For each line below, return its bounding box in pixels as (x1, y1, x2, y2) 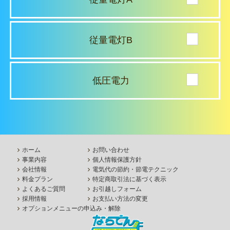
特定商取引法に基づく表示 (92, 175, 166, 183)
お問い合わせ (92, 146, 129, 154)
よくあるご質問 (22, 185, 65, 193)
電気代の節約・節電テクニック (92, 165, 179, 173)
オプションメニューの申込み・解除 (22, 204, 121, 212)
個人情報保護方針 (92, 156, 142, 163)
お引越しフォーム (92, 185, 142, 193)
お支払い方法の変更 (92, 195, 148, 202)
